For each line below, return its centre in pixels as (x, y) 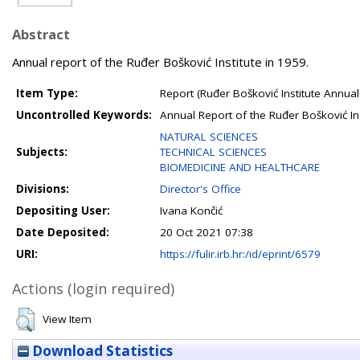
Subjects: (42, 152)
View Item (67, 319)
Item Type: (47, 93)
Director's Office (200, 189)
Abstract (41, 34)
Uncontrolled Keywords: (84, 115)
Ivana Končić (191, 211)
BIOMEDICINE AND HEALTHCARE (240, 167)
